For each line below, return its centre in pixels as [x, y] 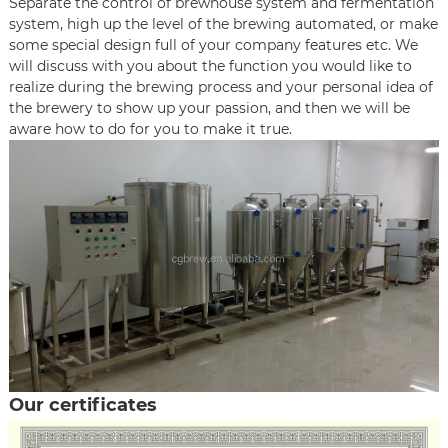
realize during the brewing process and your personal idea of [220, 87]
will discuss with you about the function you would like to [210, 66]
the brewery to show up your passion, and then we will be [209, 108]
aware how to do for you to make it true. [150, 129]
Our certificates [82, 404]
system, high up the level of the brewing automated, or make [223, 24]
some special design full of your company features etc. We [213, 45]
